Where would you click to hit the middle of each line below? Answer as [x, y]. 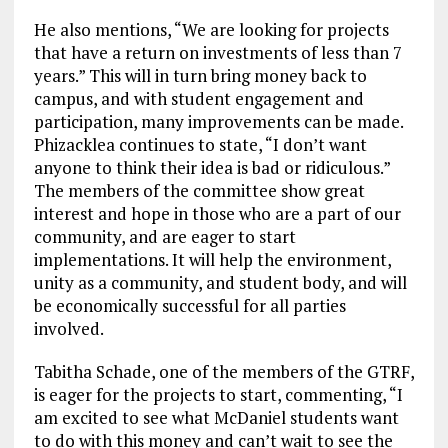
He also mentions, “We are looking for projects [211, 30]
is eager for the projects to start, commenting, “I [218, 395]
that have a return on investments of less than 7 [217, 53]
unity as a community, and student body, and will [220, 283]
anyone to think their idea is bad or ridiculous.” [211, 168]
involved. [68, 329]
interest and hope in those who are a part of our [217, 214]
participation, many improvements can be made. [218, 122]
